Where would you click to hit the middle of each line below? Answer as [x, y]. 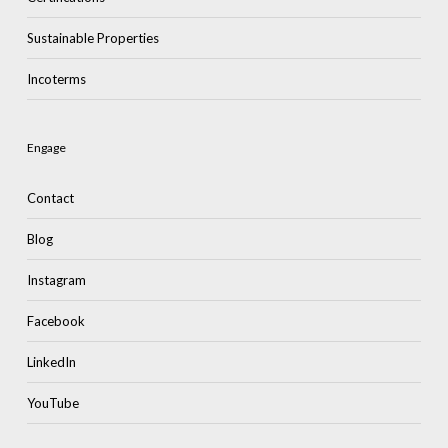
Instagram [56, 280]
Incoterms [56, 79]
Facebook [55, 321]
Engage [46, 148]
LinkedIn [51, 362]
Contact [50, 198]
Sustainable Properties [92, 38]
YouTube [52, 403]
